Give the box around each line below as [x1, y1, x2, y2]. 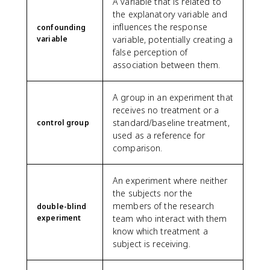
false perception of [113, 46, 188, 58]
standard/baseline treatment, [113, 116, 230, 128]
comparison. [113, 142, 163, 154]
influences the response [113, 20, 208, 33]
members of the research [113, 199, 215, 212]
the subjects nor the [113, 187, 193, 199]
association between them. [113, 58, 221, 71]
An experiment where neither [113, 174, 228, 186]
